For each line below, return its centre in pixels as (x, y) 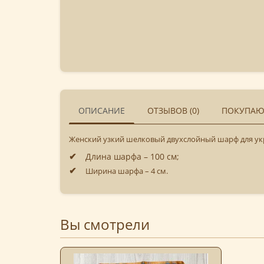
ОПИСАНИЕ (102, 111)
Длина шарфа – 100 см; (132, 157)
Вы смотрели (105, 225)
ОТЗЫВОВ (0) (173, 111)
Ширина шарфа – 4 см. (127, 171)
